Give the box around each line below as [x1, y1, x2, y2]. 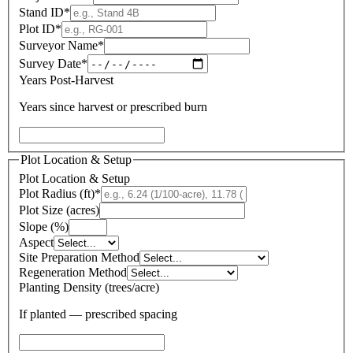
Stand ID [19, 6, 64, 20]
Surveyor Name [19, 39, 98, 53]
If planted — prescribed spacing [19, 307, 177, 321]
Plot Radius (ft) [19, 187, 95, 201]
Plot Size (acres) [19, 203, 99, 217]
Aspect [19, 236, 54, 250]
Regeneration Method [19, 266, 127, 280]
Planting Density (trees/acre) [19, 281, 159, 295]
